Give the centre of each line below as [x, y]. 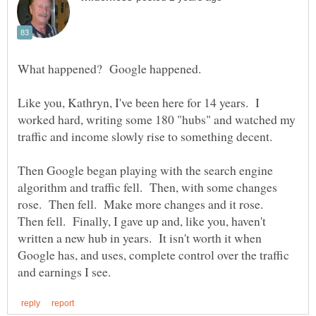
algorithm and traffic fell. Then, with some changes [147, 187]
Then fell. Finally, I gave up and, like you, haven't [142, 221]
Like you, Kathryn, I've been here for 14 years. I [139, 103]
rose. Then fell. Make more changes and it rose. [142, 204]
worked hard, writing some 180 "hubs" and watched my [157, 120]
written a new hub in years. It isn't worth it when [140, 238]
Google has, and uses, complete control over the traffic [153, 255]
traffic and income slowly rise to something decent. [147, 136]
